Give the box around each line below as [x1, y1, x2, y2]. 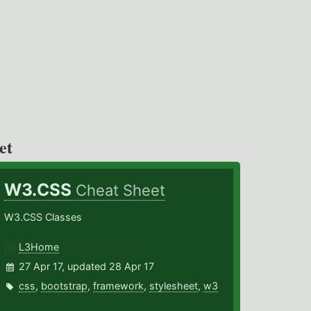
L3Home [19, 241, 60, 253]
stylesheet [149, 280, 199, 292]
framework [93, 280, 144, 292]
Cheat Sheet [76, 181, 166, 200]
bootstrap [41, 280, 88, 292]
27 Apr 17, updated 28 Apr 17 [19, 260, 155, 273]
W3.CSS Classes [4, 211, 83, 224]
